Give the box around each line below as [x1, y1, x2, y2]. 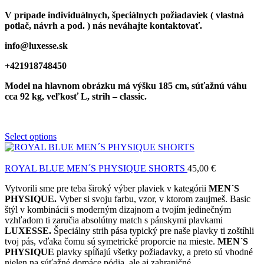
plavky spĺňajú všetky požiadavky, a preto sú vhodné [54, 247, 253, 258]
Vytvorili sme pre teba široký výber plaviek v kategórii [5, 183, 209, 194]
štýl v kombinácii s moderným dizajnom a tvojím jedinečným [5, 204, 231, 215]
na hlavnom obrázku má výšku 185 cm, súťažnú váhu [32, 81, 247, 91]
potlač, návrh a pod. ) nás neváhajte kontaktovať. [5, 21, 202, 31]
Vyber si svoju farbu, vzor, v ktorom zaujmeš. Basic [57, 194, 250, 204]
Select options [5, 131, 57, 142]
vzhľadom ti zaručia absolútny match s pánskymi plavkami [5, 215, 223, 226]
